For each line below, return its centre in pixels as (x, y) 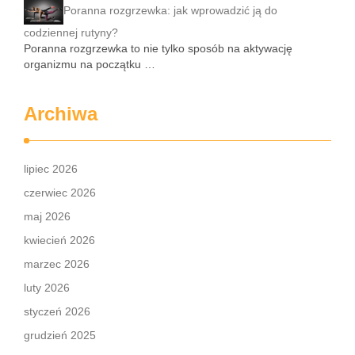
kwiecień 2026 (59, 240)
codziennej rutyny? (71, 32)
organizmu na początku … (90, 64)
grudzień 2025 (60, 335)
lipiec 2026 (51, 168)
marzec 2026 (57, 263)
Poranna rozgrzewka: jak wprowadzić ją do (170, 10)
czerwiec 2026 (60, 192)
